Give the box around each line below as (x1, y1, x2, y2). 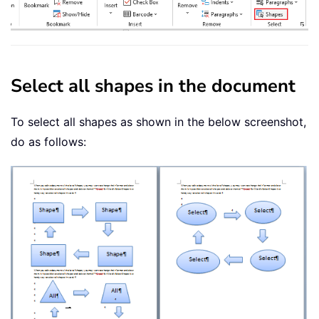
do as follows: (11, 134, 86, 149)
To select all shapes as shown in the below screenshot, (11, 114, 306, 129)
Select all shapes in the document (11, 73, 296, 98)
